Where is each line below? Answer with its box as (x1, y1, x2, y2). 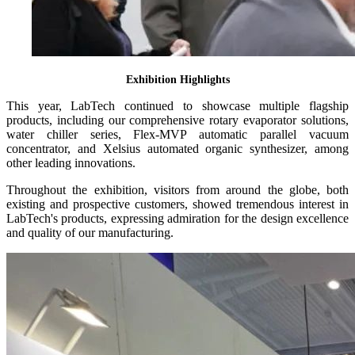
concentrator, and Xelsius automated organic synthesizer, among (6, 142, 349, 156)
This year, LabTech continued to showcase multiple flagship (6, 99, 349, 113)
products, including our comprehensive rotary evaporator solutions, (6, 113, 349, 128)
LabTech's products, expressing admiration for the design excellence (6, 212, 349, 226)
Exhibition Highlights (125, 74, 230, 86)
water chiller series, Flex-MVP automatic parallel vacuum (6, 128, 349, 142)
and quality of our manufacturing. (6, 226, 174, 240)
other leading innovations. (6, 156, 136, 170)
